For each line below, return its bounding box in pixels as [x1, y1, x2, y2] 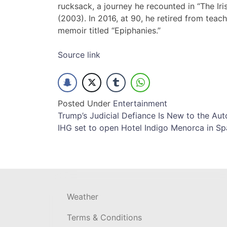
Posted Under [58, 98, 113, 109]
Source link [58, 50, 100, 60]
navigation [57, 128, 137, 148]
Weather [67, 192, 98, 202]
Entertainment [113, 98, 167, 109]
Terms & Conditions [67, 212, 142, 223]
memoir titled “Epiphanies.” [58, 25, 161, 36]
